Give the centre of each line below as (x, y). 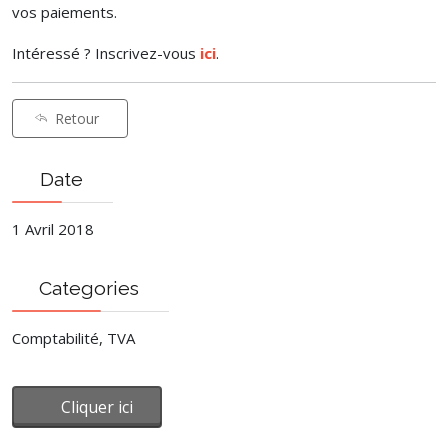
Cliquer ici (97, 407)
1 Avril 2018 (53, 229)
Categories (86, 288)
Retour (77, 118)
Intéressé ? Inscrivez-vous (106, 53)
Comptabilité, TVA (73, 338)
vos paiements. (64, 12)
